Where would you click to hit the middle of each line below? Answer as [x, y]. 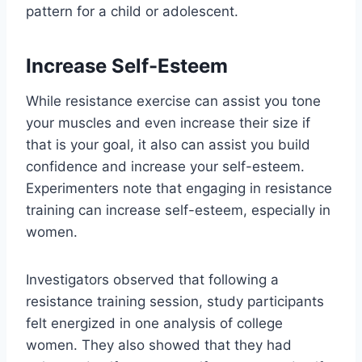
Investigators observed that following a [152, 279]
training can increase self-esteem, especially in [178, 210]
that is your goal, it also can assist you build [168, 144]
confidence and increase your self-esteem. [165, 166]
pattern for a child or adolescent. [132, 11]
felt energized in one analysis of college [154, 323]
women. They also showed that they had [159, 345]
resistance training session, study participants [175, 301]
